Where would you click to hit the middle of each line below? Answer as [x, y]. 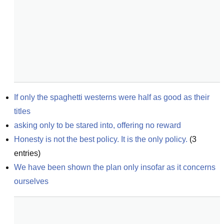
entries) [27, 153]
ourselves [31, 181]
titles [22, 111]
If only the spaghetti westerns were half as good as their [112, 97]
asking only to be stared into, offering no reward [97, 125]
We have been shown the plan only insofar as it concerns [115, 167]
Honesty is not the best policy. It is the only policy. [101, 139]
